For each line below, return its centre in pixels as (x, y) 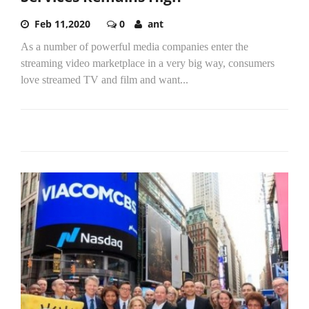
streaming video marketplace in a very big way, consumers (148, 63)
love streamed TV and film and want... (104, 80)
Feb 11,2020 (62, 24)
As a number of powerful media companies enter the (134, 47)
